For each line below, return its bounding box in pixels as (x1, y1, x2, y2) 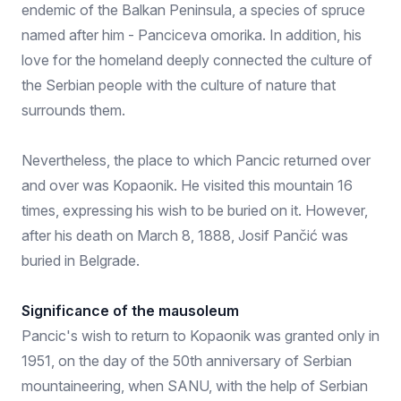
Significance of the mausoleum (21, 302, 239, 320)
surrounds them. (21, 101, 125, 119)
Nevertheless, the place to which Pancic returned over (21, 151, 371, 169)
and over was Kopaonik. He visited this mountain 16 (21, 176, 353, 194)
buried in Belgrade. (21, 252, 143, 269)
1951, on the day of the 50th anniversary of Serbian (21, 352, 352, 370)
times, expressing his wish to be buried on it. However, (21, 201, 368, 219)
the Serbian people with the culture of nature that (21, 76, 336, 94)
